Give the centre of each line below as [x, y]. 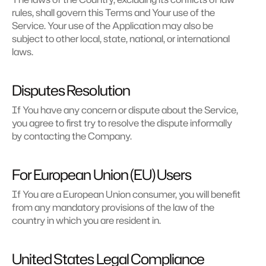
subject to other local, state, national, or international [121, 39]
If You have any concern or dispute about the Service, [125, 110]
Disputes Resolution [71, 90]
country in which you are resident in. [86, 220]
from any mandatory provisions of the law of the [113, 207]
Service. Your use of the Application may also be [113, 26]
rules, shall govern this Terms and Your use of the [113, 12]
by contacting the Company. [72, 136]
